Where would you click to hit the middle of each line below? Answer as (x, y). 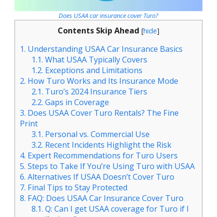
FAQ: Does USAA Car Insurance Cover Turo (105, 198)
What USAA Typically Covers (95, 60)
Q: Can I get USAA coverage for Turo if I (116, 209)
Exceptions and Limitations (93, 70)
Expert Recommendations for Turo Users (102, 156)
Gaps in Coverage (76, 102)
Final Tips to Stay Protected (77, 188)
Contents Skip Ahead (99, 31)
